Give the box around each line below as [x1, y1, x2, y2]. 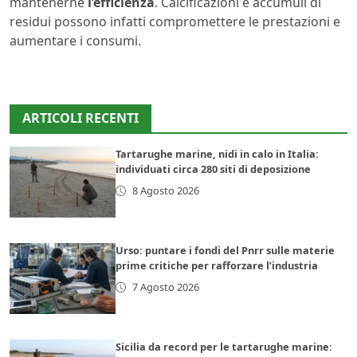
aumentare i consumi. [10, 32, 144, 50]
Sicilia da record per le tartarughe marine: [116, 339, 333, 354]
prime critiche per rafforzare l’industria [116, 258, 319, 273]
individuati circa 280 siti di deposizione [116, 162, 312, 177]
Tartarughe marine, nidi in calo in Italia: [116, 147, 320, 162]
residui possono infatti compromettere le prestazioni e [10, 13, 340, 31]
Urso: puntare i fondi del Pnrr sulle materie [116, 243, 335, 258]
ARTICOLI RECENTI [22, 109, 139, 127]
